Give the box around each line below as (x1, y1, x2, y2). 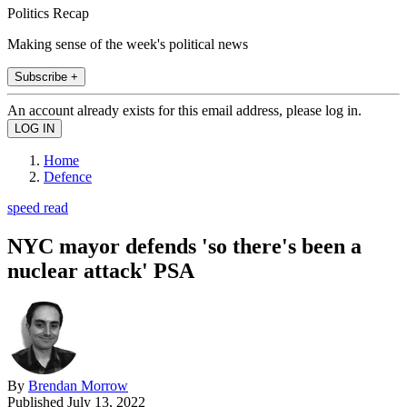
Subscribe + (15, 69, 78, 84)
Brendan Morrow (28, 377, 128, 393)
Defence (44, 168, 92, 184)
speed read (7, 199, 68, 215)
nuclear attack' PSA (7, 258, 194, 283)
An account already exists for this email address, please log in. (7, 102, 362, 118)
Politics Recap (7, 5, 89, 21)
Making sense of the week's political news (7, 35, 248, 52)
